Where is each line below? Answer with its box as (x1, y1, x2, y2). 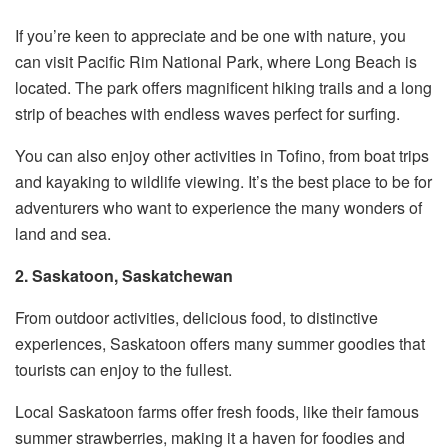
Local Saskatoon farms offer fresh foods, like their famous (15, 400, 419, 424)
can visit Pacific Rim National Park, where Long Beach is (15, 50, 417, 74)
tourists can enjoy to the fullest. (15, 358, 232, 382)
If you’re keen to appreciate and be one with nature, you (15, 24, 406, 48)
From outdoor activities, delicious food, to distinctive (15, 306, 378, 330)
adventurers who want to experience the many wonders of (15, 196, 422, 220)
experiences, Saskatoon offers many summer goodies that (15, 332, 425, 356)
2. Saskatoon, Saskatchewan (15, 264, 233, 288)
